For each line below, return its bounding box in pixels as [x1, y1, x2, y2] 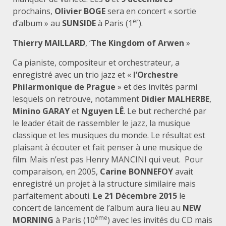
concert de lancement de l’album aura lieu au [13, 202, 183, 213]
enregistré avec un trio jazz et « [13, 69, 133, 80]
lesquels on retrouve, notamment [13, 93, 141, 104]
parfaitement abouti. [13, 190, 93, 201]
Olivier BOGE [54, 5, 107, 17]
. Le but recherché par [124, 105, 206, 117]
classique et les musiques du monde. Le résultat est [13, 129, 205, 141]
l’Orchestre [133, 69, 178, 80]
